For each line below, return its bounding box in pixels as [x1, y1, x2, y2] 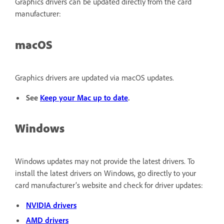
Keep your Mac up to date [40, 92, 128, 102]
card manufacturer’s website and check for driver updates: [15, 179, 203, 190]
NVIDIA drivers [26, 199, 76, 210]
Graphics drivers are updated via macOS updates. [15, 72, 174, 82]
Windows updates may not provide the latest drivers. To [15, 155, 194, 166]
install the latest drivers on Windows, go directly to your [15, 167, 196, 178]
